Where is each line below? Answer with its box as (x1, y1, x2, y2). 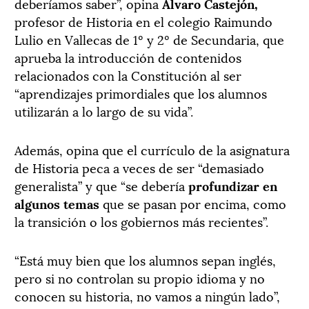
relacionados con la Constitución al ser (14, 65, 241, 84)
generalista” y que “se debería (14, 175, 188, 195)
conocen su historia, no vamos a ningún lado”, (14, 286, 280, 305)
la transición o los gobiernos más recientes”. (14, 211, 268, 230)
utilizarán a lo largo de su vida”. (14, 101, 193, 120)
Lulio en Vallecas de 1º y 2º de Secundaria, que (14, 29, 284, 48)
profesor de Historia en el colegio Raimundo (14, 11, 272, 30)
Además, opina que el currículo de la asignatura (14, 139, 290, 159)
